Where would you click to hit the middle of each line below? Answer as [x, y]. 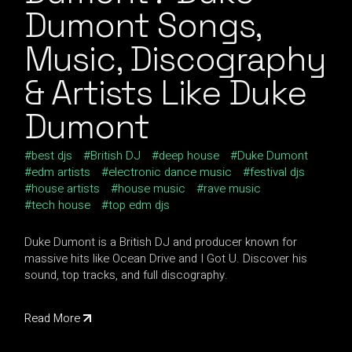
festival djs [278, 172]
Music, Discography [176, 59]
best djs [52, 156]
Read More [53, 318]
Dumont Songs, [143, 26]
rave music [233, 189]
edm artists [61, 172]
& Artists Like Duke [165, 93]
